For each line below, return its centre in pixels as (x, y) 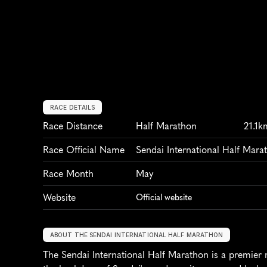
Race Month (68, 173)
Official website (164, 197)
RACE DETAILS (73, 107)
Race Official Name (84, 150)
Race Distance (73, 126)
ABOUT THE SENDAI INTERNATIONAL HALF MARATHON (137, 235)
